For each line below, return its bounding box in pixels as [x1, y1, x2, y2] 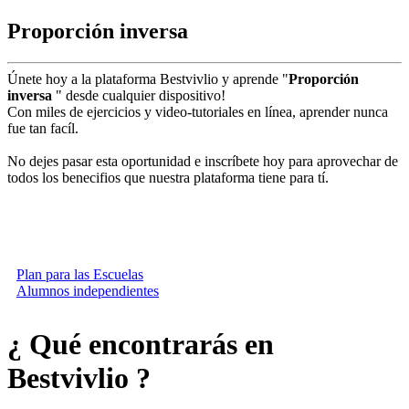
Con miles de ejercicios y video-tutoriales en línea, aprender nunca [7, 103, 388, 120]
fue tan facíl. [7, 120, 79, 136]
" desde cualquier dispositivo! [56, 87, 225, 103]
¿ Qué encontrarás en [7, 328, 274, 362]
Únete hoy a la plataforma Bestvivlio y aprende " [7, 70, 288, 87]
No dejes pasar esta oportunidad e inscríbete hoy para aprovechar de [7, 152, 398, 169]
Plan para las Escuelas [16, 266, 143, 282]
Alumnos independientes [16, 282, 159, 299]
